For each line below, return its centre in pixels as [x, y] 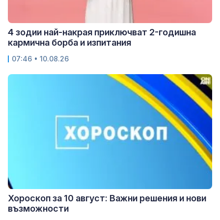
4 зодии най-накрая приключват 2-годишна [102, 32]
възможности [38, 208]
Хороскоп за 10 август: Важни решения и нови [107, 198]
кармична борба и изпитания [69, 43]
